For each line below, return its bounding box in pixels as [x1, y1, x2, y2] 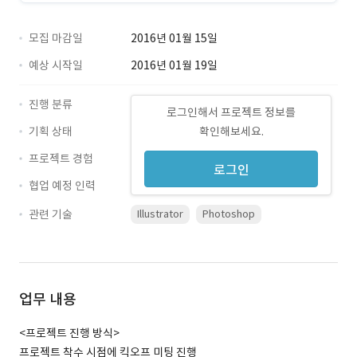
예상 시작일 [29, 58, 83, 73]
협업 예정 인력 [29, 178, 96, 193]
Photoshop [202, 207, 255, 221]
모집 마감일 [29, 31, 83, 45]
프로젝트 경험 [29, 151, 93, 166]
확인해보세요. [198, 124, 264, 139]
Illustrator [137, 207, 183, 221]
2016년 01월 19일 [131, 58, 218, 73]
